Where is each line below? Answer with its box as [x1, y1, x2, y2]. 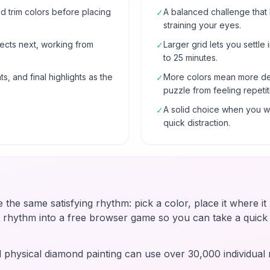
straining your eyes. [163, 20, 241, 30]
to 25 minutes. [163, 52, 218, 63]
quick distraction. [163, 118, 230, 128]
